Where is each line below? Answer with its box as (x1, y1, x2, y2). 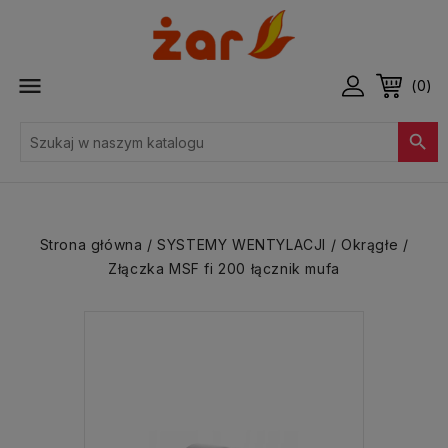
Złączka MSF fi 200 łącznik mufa (108, 260, 340, 277)
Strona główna (39, 236, 143, 253)
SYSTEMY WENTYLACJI (157, 236, 327, 253)
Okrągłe (340, 236, 399, 253)
